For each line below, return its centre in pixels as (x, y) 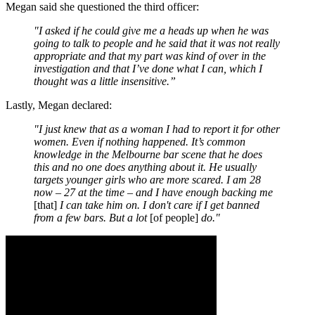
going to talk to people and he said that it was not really (157, 43)
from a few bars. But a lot (92, 217)
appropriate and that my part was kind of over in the (150, 56)
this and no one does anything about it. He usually (145, 167)
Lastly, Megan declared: (59, 105)
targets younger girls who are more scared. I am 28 (147, 179)
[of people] (175, 217)
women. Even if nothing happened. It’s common (140, 141)
